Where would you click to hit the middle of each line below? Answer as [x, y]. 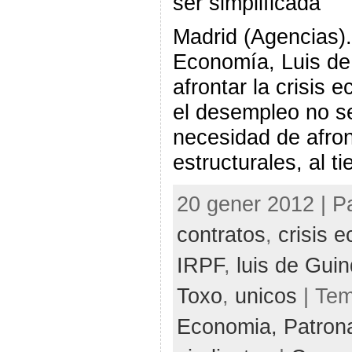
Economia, [230, 326]
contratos [221, 234]
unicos [266, 295]
